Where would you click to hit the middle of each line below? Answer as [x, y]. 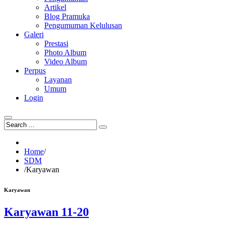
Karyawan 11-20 [46, 212]
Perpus [35, 71]
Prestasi [56, 43]
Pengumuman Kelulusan [83, 25]
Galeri [34, 34]
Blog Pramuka [67, 16]
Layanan [58, 80]
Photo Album [65, 52]
